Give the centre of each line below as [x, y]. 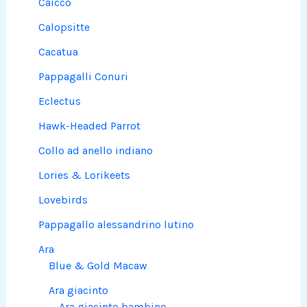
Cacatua [59, 52]
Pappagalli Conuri [84, 77]
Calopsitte [64, 27]
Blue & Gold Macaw [98, 266]
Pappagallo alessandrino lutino [116, 225]
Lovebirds [63, 200]
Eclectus [60, 101]
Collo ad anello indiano [96, 151]
